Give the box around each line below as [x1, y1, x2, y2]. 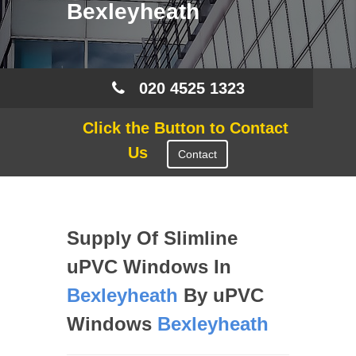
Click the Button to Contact [68, 119, 288, 137]
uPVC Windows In [67, 256, 231, 277]
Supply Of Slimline [67, 227, 238, 249]
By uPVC [178, 284, 264, 306]
